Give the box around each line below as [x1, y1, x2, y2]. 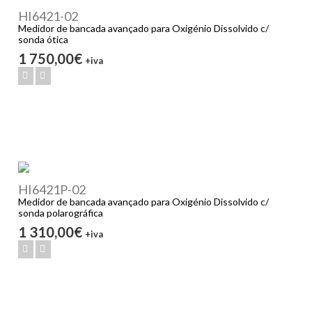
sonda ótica [18, 33, 69, 46]
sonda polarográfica [18, 206, 104, 219]
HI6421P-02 [18, 181, 86, 197]
